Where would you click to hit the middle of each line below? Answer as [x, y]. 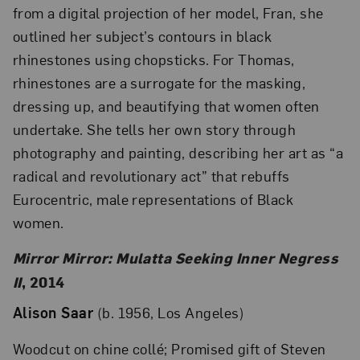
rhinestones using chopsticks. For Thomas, [153, 59]
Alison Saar [53, 313]
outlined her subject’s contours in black [142, 35]
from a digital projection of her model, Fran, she [168, 12]
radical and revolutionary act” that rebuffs [151, 175]
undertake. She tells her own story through [154, 129]
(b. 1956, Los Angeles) [169, 313]
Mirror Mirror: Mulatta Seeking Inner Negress [176, 258]
